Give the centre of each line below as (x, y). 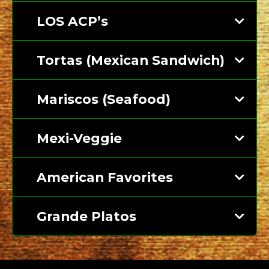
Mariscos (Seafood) (104, 99)
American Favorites (105, 177)
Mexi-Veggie (79, 138)
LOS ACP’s (72, 21)
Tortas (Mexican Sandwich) (131, 60)
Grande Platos (86, 216)
